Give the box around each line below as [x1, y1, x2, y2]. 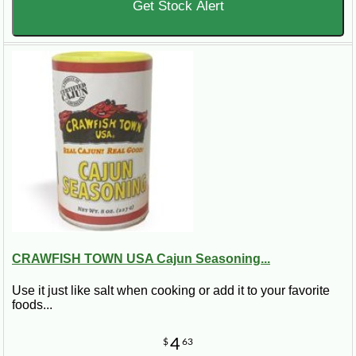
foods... [12, 297, 52, 311]
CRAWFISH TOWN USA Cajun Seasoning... [12, 252, 270, 266]
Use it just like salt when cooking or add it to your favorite [12, 283, 330, 297]
